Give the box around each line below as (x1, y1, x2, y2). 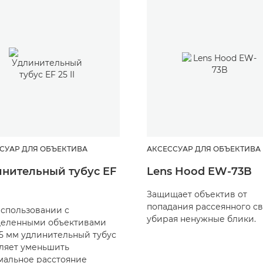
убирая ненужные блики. (147, 214, 256, 224)
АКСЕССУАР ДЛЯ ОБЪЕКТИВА (147, 144, 261, 153)
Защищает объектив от (147, 189, 247, 200)
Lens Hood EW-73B (147, 165, 252, 178)
